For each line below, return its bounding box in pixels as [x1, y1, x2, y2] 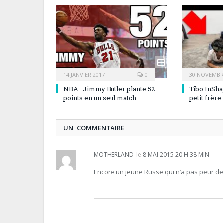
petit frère [189, 93, 221, 102]
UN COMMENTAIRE [63, 123, 124, 132]
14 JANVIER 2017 [63, 70, 105, 78]
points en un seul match [63, 93, 136, 102]
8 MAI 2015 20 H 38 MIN [143, 150, 209, 159]
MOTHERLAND [94, 150, 134, 159]
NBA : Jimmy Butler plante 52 [63, 84, 155, 93]
